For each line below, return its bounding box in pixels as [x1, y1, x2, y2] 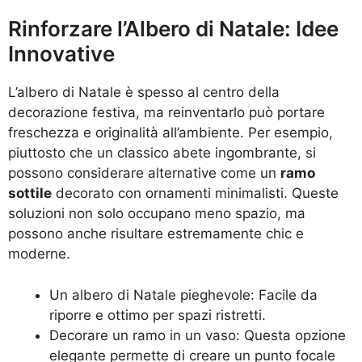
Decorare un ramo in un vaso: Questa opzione [49, 326, 346, 343]
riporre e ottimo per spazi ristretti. [49, 306, 266, 323]
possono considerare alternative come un [8, 165, 280, 182]
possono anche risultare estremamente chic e [8, 225, 304, 242]
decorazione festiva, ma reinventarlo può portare [8, 104, 325, 121]
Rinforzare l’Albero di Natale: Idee [8, 16, 339, 42]
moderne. [8, 246, 70, 263]
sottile [8, 185, 52, 202]
